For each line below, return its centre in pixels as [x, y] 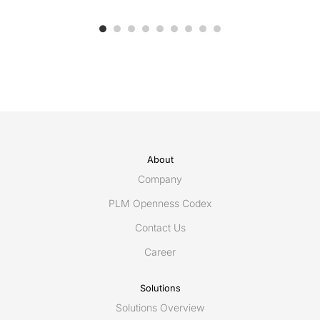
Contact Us [160, 228]
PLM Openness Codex [160, 204]
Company [160, 179]
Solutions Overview [160, 308]
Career [160, 252]
